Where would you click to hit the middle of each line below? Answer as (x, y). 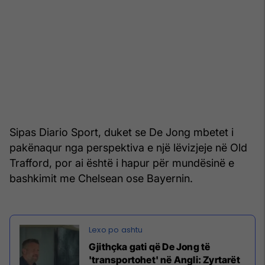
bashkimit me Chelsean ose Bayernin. (101, 179)
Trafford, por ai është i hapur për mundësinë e (122, 163)
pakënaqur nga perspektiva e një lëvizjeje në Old (128, 148)
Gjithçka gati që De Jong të (150, 247)
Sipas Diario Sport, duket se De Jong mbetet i (122, 132)
